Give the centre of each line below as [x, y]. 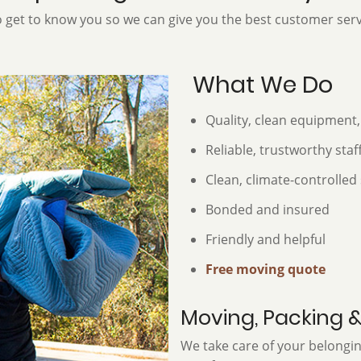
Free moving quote [266, 269]
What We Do [263, 84]
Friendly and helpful [266, 239]
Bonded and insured [268, 209]
